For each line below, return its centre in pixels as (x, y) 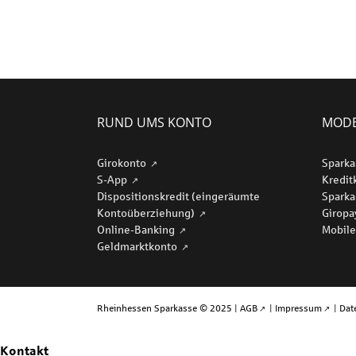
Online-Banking (137, 229)
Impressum (299, 308)
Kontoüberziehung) (147, 213)
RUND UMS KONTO (154, 122)
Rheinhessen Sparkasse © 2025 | (168, 308)
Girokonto (123, 163)
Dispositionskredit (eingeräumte (178, 196)
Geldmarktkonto (138, 246)
